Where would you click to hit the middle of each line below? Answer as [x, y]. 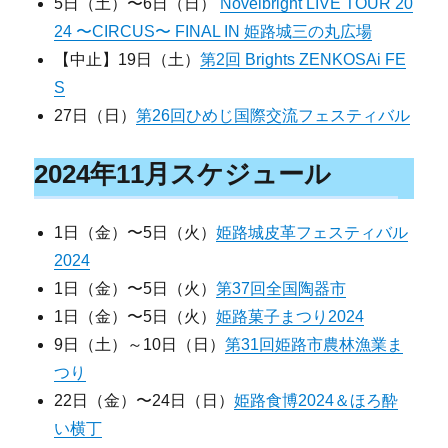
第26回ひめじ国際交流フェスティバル [273, 115]
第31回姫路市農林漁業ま [314, 345]
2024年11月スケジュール [183, 173]
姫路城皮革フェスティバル [312, 233]
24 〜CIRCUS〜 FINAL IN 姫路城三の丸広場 [213, 31]
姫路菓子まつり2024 [290, 317]
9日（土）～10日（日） [140, 345]
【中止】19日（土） [127, 59]
